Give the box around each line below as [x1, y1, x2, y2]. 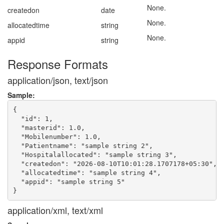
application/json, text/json [7, 73, 108, 86]
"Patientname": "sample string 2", [12, 141, 153, 149]
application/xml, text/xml [7, 203, 103, 216]
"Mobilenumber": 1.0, [12, 132, 101, 140]
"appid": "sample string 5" [12, 177, 125, 185]
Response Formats [7, 55, 108, 72]
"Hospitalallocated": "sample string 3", [12, 150, 177, 158]
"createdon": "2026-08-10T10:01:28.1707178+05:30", [12, 159, 217, 167]
